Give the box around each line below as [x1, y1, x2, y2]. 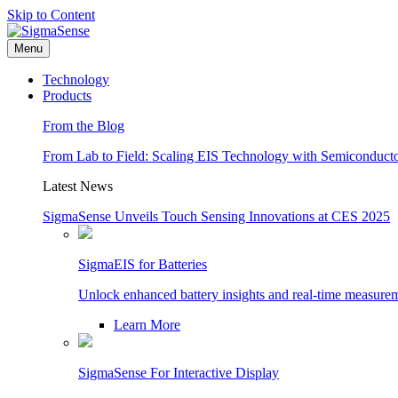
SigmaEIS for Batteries [78, 257, 207, 272]
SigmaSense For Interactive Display [78, 365, 279, 380]
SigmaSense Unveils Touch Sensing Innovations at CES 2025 [43, 209, 390, 224]
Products [43, 88, 92, 103]
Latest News [43, 179, 113, 194]
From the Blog [43, 118, 124, 133]
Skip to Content [7, 7, 95, 22]
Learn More [114, 317, 180, 332]
